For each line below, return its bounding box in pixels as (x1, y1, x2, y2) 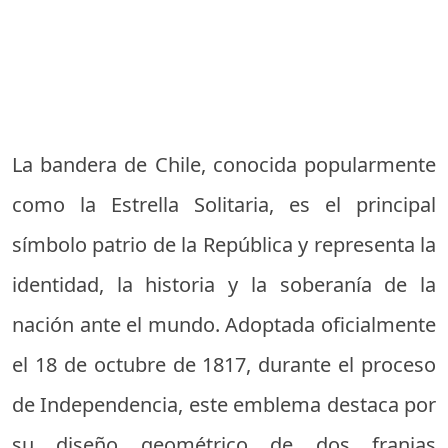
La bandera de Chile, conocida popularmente (12, 150, 436, 178)
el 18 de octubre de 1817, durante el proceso (12, 350, 436, 378)
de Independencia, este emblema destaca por (12, 390, 436, 418)
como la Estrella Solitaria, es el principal (12, 190, 436, 218)
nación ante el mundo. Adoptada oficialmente (12, 310, 436, 338)
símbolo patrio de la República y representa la (12, 230, 436, 258)
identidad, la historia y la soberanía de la (12, 270, 436, 298)
